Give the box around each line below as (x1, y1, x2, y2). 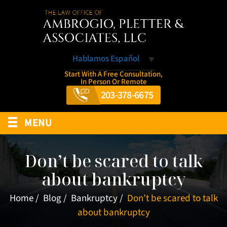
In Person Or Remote (80, 76, 147, 87)
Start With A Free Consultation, (64, 68, 163, 80)
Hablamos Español (72, 52, 139, 65)
